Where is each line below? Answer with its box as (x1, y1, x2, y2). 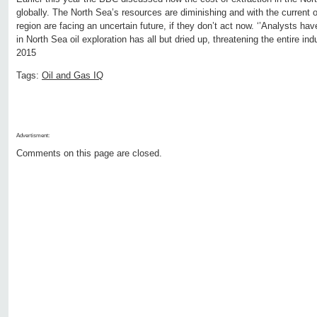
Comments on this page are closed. (16, 148, 162, 159)
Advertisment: (16, 132, 50, 139)
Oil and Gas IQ (42, 70, 103, 81)
